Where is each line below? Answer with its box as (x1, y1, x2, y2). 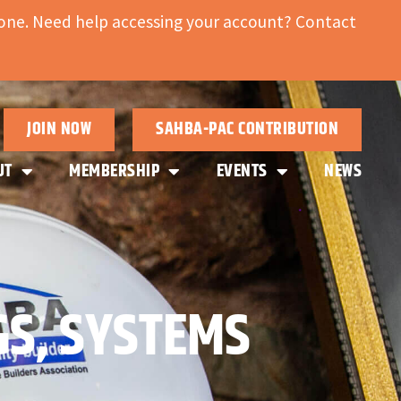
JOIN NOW (27, 115, 91, 143)
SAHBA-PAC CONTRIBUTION (156, 115, 338, 143)
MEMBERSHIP (69, 157, 159, 185)
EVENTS (216, 157, 268, 185)
